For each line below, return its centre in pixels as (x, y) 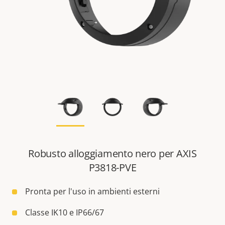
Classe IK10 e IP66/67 (65, 213)
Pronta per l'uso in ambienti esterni (92, 192)
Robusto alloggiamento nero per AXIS (113, 154)
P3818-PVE (113, 168)
